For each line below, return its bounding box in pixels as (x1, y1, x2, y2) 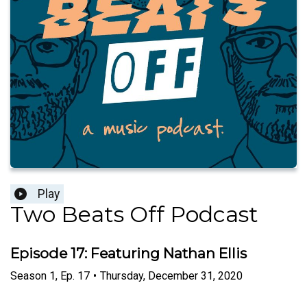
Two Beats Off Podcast (10, 201, 258, 228)
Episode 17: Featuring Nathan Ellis (10, 245, 247, 262)
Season (10, 269, 47, 282)
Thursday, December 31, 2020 (100, 269, 243, 282)
